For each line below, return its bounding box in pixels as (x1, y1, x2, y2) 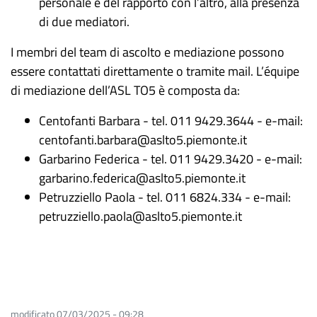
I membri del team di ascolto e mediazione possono (11, 42, 284, 62)
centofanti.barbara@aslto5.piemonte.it (39, 130, 247, 149)
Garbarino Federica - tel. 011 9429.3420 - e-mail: (39, 149, 302, 168)
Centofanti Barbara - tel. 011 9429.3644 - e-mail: (39, 111, 303, 130)
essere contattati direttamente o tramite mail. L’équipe (11, 62, 299, 81)
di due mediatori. (39, 12, 129, 31)
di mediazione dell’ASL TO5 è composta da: (11, 81, 240, 100)
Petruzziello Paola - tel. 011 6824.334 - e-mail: (39, 188, 291, 207)
